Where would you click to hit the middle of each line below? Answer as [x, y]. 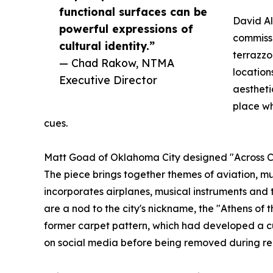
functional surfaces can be [133, 12]
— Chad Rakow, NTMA [117, 63]
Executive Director [108, 80]
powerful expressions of [126, 29]
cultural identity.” [107, 46]
